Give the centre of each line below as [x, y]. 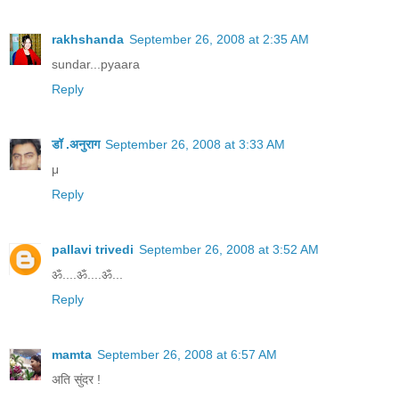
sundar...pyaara [96, 64]
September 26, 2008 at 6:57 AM [187, 354]
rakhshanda [88, 39]
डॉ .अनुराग [76, 144]
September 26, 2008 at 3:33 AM [195, 144]
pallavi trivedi [93, 249]
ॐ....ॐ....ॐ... [87, 274]
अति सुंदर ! [76, 379]
